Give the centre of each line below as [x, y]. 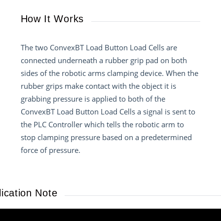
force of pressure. [50, 150]
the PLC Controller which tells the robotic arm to [102, 124]
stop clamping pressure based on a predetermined [106, 137]
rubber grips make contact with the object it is [98, 86]
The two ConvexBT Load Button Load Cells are [99, 47]
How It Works [52, 18]
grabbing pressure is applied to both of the [93, 98]
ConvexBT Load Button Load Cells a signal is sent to [108, 111]
